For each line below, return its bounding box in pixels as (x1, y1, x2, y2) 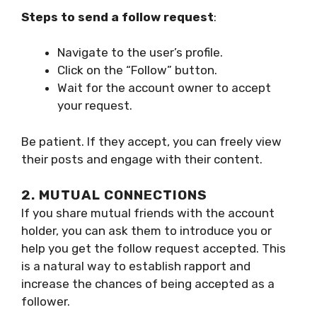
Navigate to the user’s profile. (57, 45, 223, 60)
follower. (21, 294, 70, 309)
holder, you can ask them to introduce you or (21, 224, 272, 238)
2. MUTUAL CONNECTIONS (21, 187, 207, 204)
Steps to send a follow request (21, 9, 214, 24)
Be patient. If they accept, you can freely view (21, 134, 282, 149)
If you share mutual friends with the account (21, 206, 275, 221)
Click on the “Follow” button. (57, 63, 217, 78)
